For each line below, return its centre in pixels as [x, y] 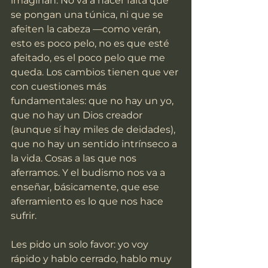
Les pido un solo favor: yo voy [81, 245]
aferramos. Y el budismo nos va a [89, 173]
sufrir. [24, 216]
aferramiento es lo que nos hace [88, 202]
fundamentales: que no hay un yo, [93, 101]
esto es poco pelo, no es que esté [91, 44]
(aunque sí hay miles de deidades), [94, 130]
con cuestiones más [60, 87]
